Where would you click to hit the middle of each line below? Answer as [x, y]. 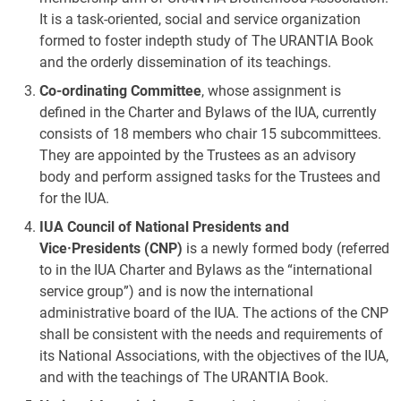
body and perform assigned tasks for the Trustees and [210, 177]
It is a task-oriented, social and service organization [200, 19]
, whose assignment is [271, 91]
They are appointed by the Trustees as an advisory [198, 155]
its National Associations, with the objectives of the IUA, [214, 356]
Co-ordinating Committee [120, 91]
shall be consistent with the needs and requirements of [211, 334]
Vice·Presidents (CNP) [111, 248]
